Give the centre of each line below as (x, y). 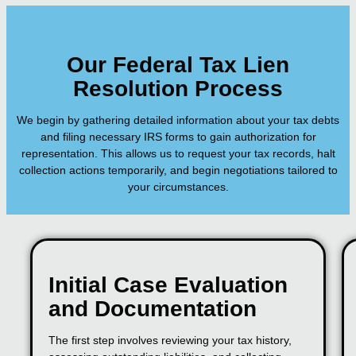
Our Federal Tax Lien (178, 65)
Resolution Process (178, 89)
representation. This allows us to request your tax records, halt (178, 154)
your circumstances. (178, 187)
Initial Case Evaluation (168, 285)
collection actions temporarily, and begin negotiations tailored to (178, 170)
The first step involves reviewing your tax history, (170, 341)
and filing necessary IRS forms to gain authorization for (178, 137)
